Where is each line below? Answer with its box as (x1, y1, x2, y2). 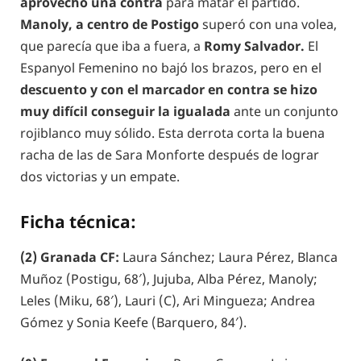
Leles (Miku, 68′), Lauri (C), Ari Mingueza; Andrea (20, 291, 315, 309)
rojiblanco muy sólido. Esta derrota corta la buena (20, 123, 325, 142)
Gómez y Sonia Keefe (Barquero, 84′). (20, 313, 247, 331)
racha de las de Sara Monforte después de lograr (20, 145, 319, 164)
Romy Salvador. (204, 36, 305, 55)
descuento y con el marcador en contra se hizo (20, 80, 317, 98)
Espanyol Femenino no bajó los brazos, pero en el (20, 58, 322, 77)
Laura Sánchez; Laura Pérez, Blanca (122, 247, 338, 266)
